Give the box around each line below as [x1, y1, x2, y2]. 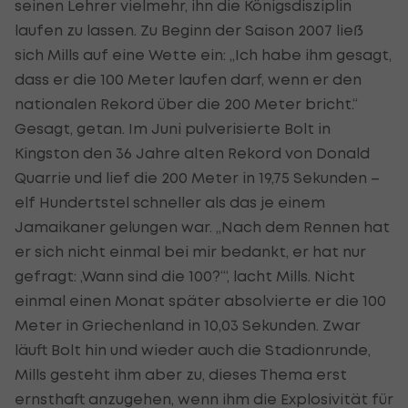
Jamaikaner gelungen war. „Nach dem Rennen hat [15, 217, 390, 236]
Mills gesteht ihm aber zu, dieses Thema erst [15, 364, 347, 383]
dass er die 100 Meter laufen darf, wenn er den [15, 69, 362, 88]
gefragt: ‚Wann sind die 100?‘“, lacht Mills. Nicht [15, 266, 355, 285]
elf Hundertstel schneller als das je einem [15, 192, 325, 211]
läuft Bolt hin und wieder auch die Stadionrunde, [15, 340, 371, 359]
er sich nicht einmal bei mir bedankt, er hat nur [15, 241, 366, 260]
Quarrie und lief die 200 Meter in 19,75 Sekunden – [15, 168, 380, 187]
